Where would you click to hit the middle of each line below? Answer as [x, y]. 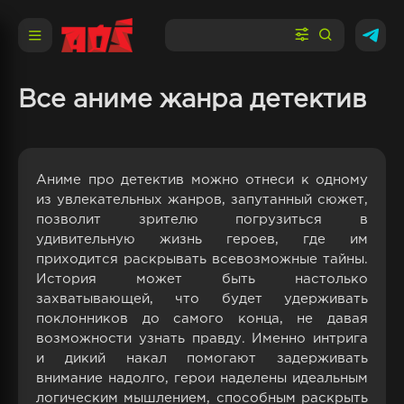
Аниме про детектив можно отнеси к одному [202, 180]
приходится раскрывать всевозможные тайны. [202, 259]
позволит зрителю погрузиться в [202, 220]
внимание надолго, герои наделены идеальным [202, 378]
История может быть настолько [202, 279]
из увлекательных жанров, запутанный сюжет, [202, 200]
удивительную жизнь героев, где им [202, 239]
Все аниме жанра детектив [192, 100]
